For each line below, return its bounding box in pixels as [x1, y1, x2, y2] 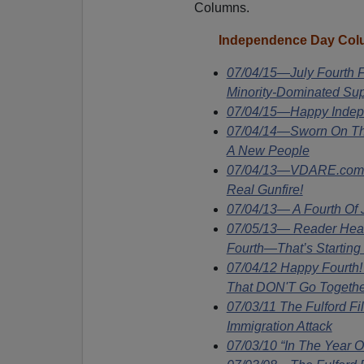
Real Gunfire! [226, 182, 303, 197]
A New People [226, 143, 310, 158]
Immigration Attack [226, 318, 332, 333]
